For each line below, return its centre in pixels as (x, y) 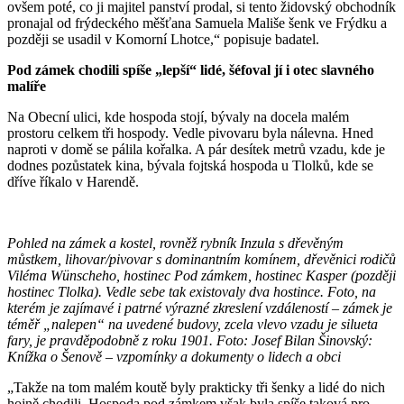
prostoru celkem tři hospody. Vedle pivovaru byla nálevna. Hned (190, 133)
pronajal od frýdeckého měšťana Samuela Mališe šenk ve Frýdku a (197, 23)
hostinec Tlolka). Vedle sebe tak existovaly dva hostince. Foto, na (192, 291)
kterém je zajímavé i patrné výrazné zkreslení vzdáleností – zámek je (200, 308)
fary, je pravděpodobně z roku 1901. (110, 340)
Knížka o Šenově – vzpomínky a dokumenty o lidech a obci (174, 356)
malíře (27, 86)
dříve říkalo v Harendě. (73, 181)
